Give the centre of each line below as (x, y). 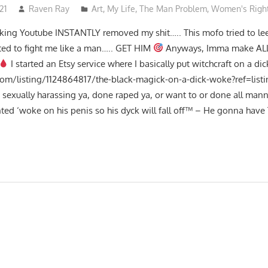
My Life (121, 8)
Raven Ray (49, 8)
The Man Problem (173, 8)
